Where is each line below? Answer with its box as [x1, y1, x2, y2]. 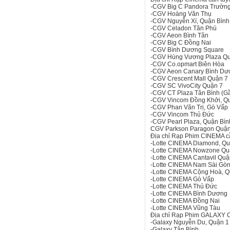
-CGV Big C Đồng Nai [150, 39, 211, 46]
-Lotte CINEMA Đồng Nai [150, 197, 220, 204]
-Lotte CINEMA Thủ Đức [150, 183, 217, 190]
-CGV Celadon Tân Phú [150, 25, 217, 32]
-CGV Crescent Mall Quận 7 [150, 75, 228, 82]
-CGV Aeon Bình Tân [150, 32, 208, 39]
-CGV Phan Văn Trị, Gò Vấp [150, 104, 228, 111]
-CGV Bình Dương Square [150, 46, 224, 53]
